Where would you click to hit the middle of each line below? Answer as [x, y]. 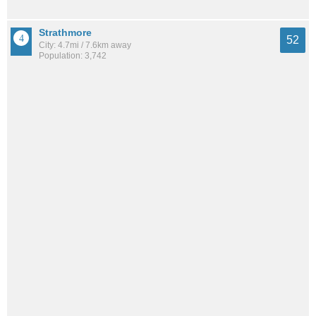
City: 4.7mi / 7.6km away [85, 45]
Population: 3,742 [73, 55]
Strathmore [65, 32]
